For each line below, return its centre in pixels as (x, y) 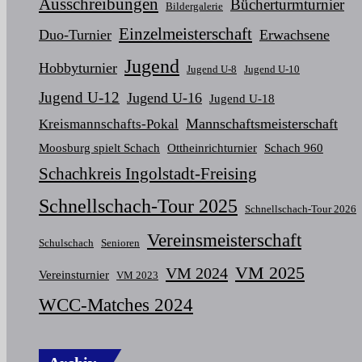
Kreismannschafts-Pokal (109, 124)
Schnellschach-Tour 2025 (138, 206)
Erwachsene (295, 34)
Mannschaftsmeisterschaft (262, 123)
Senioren (120, 242)
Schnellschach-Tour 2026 (301, 208)
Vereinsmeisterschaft (224, 240)
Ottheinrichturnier (212, 147)
